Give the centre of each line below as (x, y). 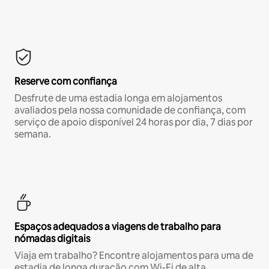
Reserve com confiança (66, 82)
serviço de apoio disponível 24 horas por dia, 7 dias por (134, 122)
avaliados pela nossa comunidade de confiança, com (130, 110)
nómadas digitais (52, 239)
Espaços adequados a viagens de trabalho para (118, 227)
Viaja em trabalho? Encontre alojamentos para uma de (134, 256)
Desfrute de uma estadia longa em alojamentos (118, 98)
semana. (33, 134)
